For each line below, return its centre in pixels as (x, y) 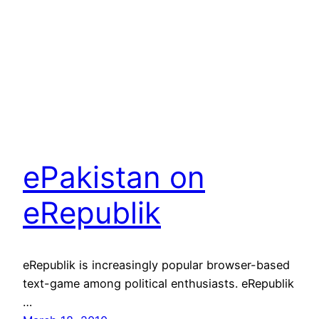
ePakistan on (114, 177)
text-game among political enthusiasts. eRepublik (158, 283)
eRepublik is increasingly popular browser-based (156, 265)
